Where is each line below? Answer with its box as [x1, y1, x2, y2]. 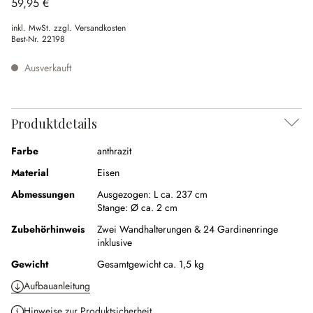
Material [11, 166, 49, 180]
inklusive [97, 235, 132, 249]
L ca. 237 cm [154, 187, 208, 201]
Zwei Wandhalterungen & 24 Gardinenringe [97, 222, 278, 236]
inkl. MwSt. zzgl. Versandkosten [11, 22, 126, 34]
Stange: [97, 201, 131, 214]
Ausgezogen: [97, 187, 154, 201]
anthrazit [97, 144, 131, 158]
